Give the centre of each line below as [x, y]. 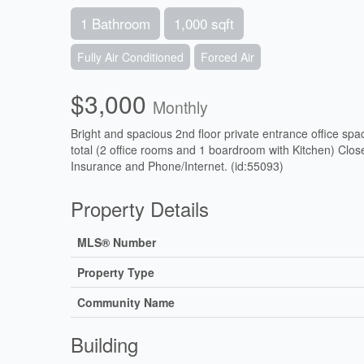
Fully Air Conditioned [130, 56]
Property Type [116, 272]
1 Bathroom [115, 23]
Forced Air [227, 56]
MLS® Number [117, 242]
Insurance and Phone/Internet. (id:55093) [177, 165]
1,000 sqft [204, 23]
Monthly [180, 107]
